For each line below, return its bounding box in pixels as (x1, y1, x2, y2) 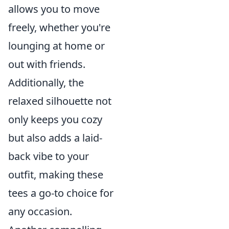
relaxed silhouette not (8, 94, 111, 108)
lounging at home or (8, 39, 105, 53)
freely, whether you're (8, 20, 110, 34)
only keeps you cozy (8, 112, 102, 126)
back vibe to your (8, 149, 89, 163)
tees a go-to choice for (8, 186, 113, 200)
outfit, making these (8, 168, 103, 181)
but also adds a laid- (8, 131, 102, 145)
